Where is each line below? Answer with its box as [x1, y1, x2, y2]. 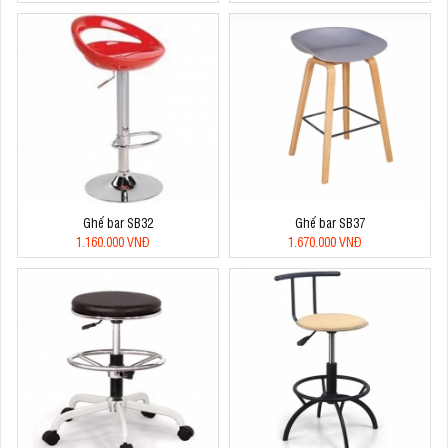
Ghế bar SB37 [295, 214, 365, 232]
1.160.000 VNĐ [76, 233, 150, 251]
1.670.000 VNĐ [288, 233, 362, 251]
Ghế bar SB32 [83, 214, 153, 232]
